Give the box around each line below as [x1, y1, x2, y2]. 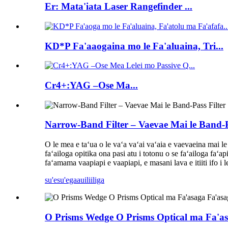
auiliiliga [77, 176, 104, 185]
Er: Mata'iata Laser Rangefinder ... [45, 1, 192, 12]
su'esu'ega [45, 176, 77, 185]
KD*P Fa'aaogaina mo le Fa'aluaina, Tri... [45, 40, 223, 51]
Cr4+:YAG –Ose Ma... [45, 79, 138, 91]
